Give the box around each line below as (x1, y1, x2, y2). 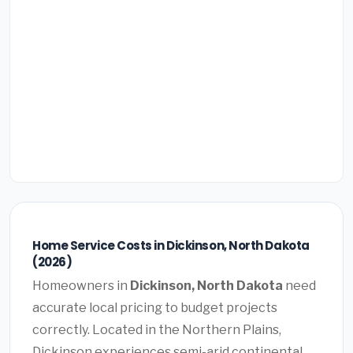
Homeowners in (32, 278, 130, 294)
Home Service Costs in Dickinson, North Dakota (32, 236, 310, 254)
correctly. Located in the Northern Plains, (32, 322, 281, 338)
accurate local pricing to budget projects (32, 300, 277, 316)
